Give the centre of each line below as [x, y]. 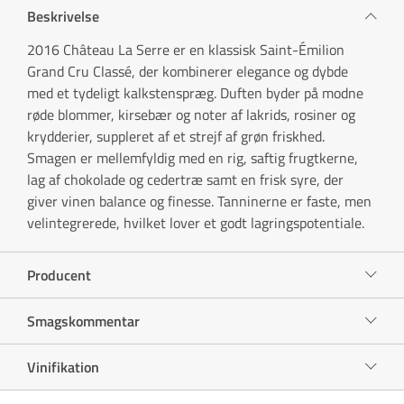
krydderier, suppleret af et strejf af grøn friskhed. [176, 136]
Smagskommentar [83, 321]
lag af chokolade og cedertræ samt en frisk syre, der [185, 179]
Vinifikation [63, 367]
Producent [59, 275]
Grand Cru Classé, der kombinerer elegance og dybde [188, 71]
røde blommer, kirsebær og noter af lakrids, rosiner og [191, 114]
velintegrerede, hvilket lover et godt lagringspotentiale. [196, 222]
